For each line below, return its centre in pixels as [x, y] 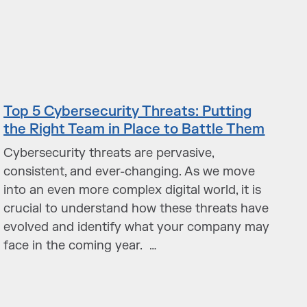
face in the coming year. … [81, 246]
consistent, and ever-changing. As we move [130, 172]
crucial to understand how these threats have [136, 209]
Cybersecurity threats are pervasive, [109, 153]
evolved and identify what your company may [137, 227]
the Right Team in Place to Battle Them [134, 129]
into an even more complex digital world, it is [133, 190]
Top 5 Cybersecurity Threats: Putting [128, 111]
